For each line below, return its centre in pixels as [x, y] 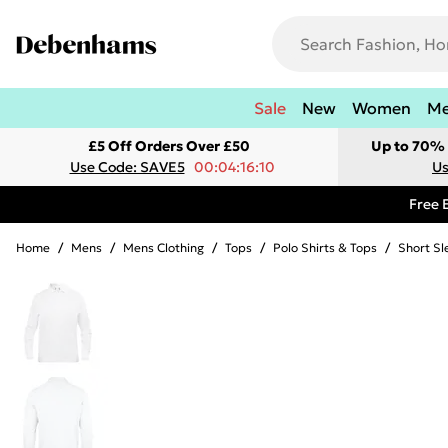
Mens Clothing [163, 247]
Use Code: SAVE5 [127, 167]
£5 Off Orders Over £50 [169, 146]
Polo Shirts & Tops [325, 247]
